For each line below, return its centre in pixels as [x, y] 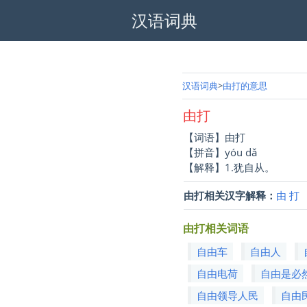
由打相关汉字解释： [230, 195]
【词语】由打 [215, 137]
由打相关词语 [216, 228]
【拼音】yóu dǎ [221, 152]
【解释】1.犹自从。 [230, 167]
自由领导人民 [228, 295]
